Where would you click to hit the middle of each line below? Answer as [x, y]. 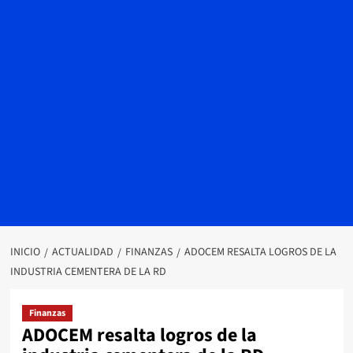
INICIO [25, 252]
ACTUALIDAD [82, 252]
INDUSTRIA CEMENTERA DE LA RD [88, 272]
